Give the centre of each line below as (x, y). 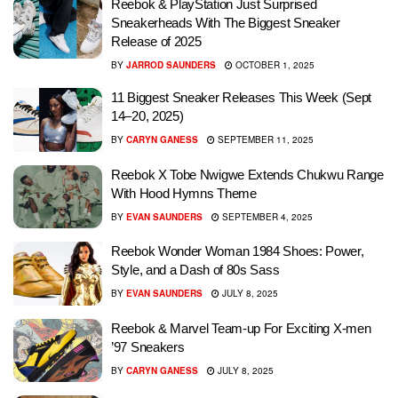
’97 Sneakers (148, 346)
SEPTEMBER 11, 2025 (264, 139)
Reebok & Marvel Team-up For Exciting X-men (241, 328)
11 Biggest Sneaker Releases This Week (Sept (242, 97)
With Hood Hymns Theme (184, 193)
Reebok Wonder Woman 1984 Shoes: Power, (238, 251)
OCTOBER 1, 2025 (274, 65)
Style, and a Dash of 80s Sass (195, 270)
